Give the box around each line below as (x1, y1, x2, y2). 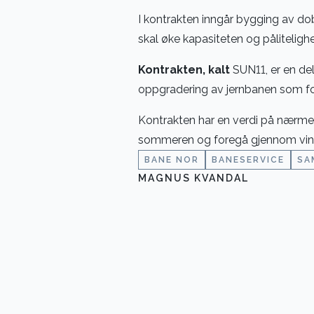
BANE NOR (144, 155, 199, 165)
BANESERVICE (212, 155, 285, 165)
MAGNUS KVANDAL (138, 172, 249, 184)
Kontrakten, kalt (138, 63, 230, 76)
